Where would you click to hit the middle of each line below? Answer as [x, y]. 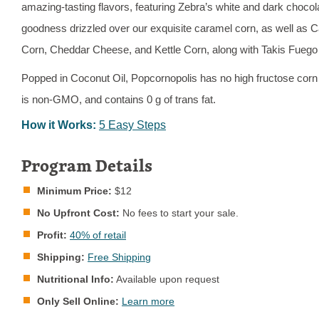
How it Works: [59, 125]
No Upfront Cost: [79, 213]
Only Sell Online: [78, 301]
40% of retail [98, 235]
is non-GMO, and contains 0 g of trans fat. [119, 99]
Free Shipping [120, 257]
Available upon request [167, 279]
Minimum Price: [75, 190]
